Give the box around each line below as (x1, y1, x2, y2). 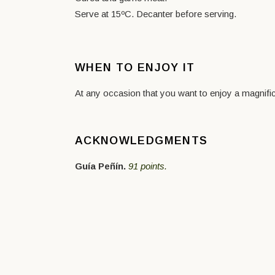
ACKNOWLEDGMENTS (75, 134, 208, 147)
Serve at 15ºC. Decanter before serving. (75, 9, 236, 19)
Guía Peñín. (75, 161, 126, 171)
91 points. (128, 161, 167, 171)
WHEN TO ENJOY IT (75, 61, 195, 74)
